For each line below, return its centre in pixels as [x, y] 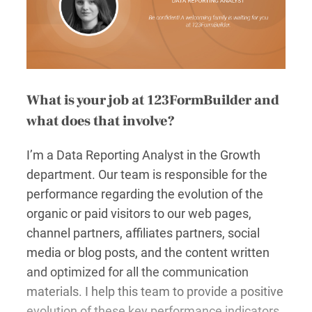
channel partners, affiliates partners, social [143, 233]
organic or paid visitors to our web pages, [139, 213]
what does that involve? [101, 121]
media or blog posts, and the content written [148, 252]
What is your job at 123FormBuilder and [153, 100]
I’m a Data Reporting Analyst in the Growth [143, 155]
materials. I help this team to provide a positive [155, 291]
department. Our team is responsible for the [147, 174]
